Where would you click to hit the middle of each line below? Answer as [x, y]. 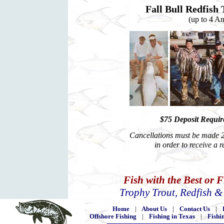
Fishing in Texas [172, 216]
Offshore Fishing [113, 216]
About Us [154, 209]
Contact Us [195, 209]
